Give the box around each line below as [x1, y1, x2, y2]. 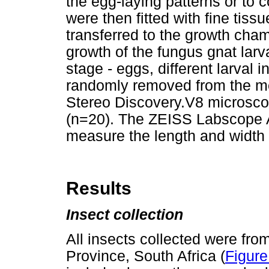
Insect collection [66, 206, 183, 223]
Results [66, 178, 131, 198]
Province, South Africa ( [66, 248, 225, 265]
